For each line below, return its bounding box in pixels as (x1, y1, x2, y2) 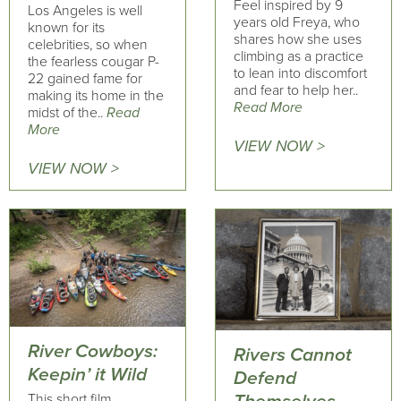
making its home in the (28, 87, 164, 105)
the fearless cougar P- (28, 53, 159, 71)
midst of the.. (28, 104, 107, 122)
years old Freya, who (233, 13, 360, 32)
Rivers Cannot (233, 343, 352, 366)
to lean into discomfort (233, 64, 367, 83)
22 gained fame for (28, 70, 142, 88)
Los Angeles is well (28, 2, 142, 20)
